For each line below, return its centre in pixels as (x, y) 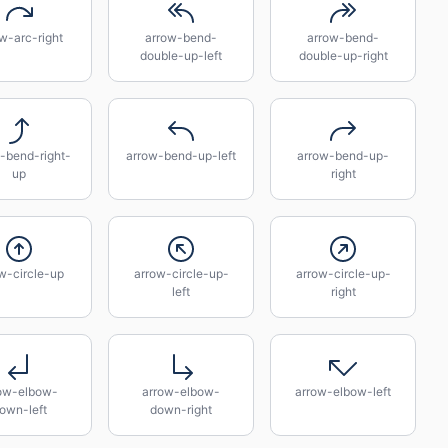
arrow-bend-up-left (181, 155)
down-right (181, 409)
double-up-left (181, 55)
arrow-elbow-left (343, 391)
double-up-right (343, 55)
